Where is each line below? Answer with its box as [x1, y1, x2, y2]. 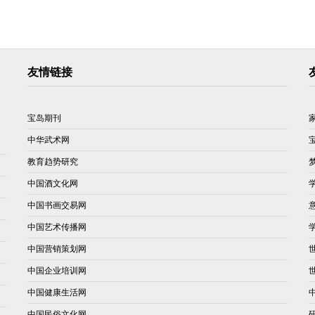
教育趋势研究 [27, 155, 78, 167]
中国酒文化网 [27, 176, 78, 189]
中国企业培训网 [27, 264, 86, 276]
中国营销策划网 [27, 242, 86, 255]
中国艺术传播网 [27, 220, 86, 233]
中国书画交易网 [27, 198, 86, 211]
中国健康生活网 [27, 285, 86, 298]
